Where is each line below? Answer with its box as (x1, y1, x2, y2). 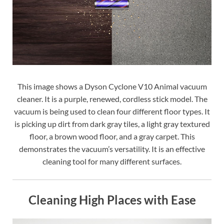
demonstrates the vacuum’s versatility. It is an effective (19, 144, 205, 154)
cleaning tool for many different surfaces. (42, 156, 181, 166)
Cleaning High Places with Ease (28, 192, 196, 207)
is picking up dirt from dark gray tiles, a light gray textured (14, 119, 210, 129)
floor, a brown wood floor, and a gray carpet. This (29, 131, 195, 141)
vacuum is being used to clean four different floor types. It (14, 106, 210, 116)
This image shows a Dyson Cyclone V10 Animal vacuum (17, 81, 207, 91)
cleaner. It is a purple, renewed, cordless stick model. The (16, 94, 207, 104)
